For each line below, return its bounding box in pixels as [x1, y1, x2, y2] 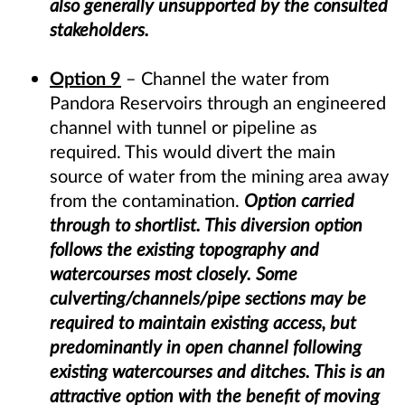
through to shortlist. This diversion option [50, 213, 363, 236]
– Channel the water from [121, 67, 329, 89]
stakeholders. [50, 18, 149, 41]
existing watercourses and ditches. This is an [50, 360, 385, 382]
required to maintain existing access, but [50, 311, 356, 334]
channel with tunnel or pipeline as [50, 116, 317, 138]
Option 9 [50, 67, 121, 89]
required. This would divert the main [50, 140, 335, 163]
